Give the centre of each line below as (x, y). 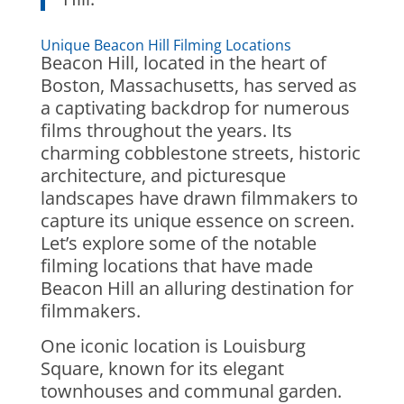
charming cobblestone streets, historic (200, 153)
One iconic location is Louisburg (173, 346)
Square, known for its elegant (162, 368)
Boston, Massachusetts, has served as (198, 85)
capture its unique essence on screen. (197, 220)
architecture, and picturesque (163, 175)
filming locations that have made (176, 266)
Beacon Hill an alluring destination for (197, 288)
